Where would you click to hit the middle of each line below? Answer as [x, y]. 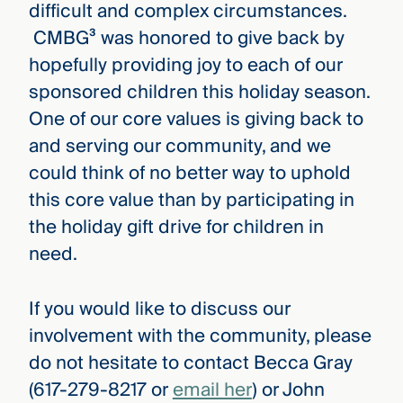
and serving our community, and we [179, 147]
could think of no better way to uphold [189, 174]
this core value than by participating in [191, 201]
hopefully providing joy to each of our [185, 66]
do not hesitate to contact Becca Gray [190, 363]
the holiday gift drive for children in [176, 228]
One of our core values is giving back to [196, 120]
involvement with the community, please [200, 336]
